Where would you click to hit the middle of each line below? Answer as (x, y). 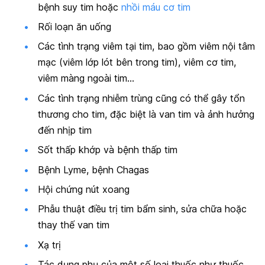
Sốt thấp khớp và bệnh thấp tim (108, 150)
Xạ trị (49, 245)
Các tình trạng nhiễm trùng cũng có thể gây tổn (141, 98)
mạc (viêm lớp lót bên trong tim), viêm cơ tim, (137, 62)
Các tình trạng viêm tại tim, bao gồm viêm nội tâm (146, 46)
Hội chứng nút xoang (84, 189)
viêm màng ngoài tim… (86, 78)
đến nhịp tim (65, 130)
